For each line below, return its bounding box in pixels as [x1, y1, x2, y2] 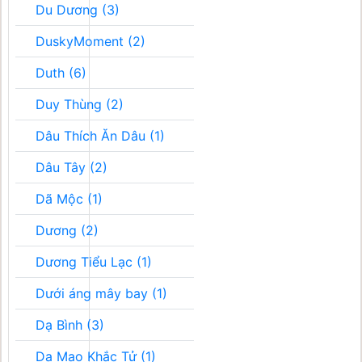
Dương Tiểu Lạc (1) [36, 254, 152, 270]
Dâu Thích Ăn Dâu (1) [36, 128, 165, 144]
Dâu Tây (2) [36, 159, 107, 175]
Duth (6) [36, 65, 86, 81]
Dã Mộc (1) [36, 191, 103, 207]
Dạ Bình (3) [36, 317, 104, 333]
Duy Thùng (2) [36, 96, 124, 112]
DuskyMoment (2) [36, 33, 145, 49]
